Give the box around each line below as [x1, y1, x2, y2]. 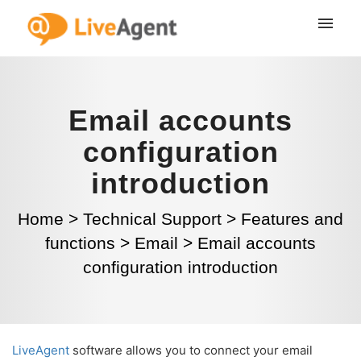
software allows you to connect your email [69, 342, 313, 358]
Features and [241, 210, 343, 228]
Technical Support [83, 210, 222, 228]
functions [45, 234, 115, 252]
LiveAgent [12, 342, 69, 358]
